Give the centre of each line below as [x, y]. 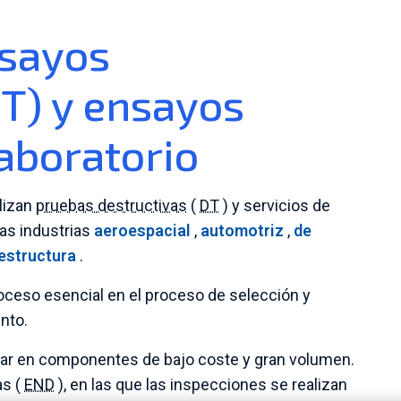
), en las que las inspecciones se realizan [201, 384]
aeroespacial [142, 230]
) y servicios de [275, 205]
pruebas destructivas [111, 205]
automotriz [242, 230]
